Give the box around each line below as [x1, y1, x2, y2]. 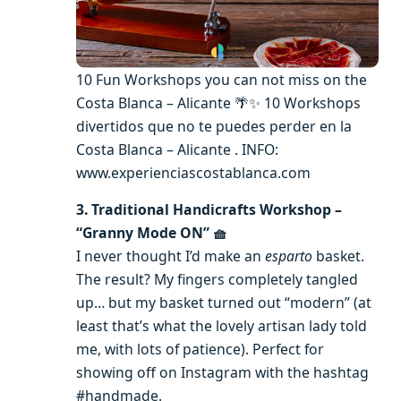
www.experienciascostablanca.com [76, 163, 311, 183]
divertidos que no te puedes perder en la [76, 116, 352, 137]
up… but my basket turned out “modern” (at [76, 293, 371, 313]
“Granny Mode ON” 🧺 [76, 223, 227, 243]
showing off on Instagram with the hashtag [76, 363, 369, 383]
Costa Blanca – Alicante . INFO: [76, 140, 278, 160]
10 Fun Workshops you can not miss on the [76, 70, 367, 90]
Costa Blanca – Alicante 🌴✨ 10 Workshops [76, 93, 361, 114]
